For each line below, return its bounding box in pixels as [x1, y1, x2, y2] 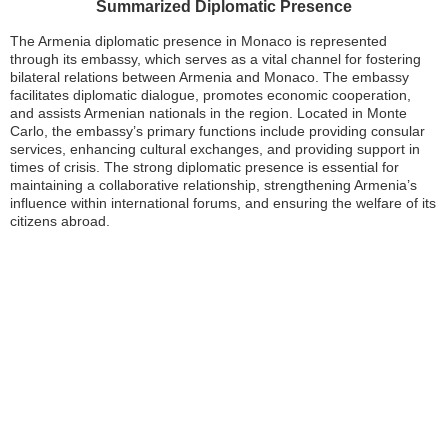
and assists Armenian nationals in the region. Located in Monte [10, 105, 407, 122]
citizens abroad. [10, 213, 110, 230]
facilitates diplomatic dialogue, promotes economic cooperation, [10, 87, 411, 104]
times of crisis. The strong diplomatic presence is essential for [10, 159, 399, 176]
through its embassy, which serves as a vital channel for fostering [10, 51, 421, 68]
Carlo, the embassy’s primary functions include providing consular [10, 123, 425, 140]
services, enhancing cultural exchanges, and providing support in [10, 141, 420, 158]
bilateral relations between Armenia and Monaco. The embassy [10, 69, 409, 86]
